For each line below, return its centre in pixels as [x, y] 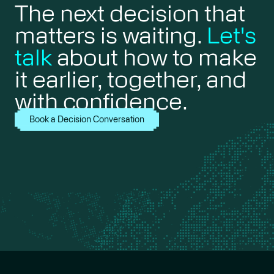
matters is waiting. [111, 35]
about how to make [154, 57]
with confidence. [101, 101]
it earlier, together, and [131, 79]
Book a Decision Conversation [87, 119]
